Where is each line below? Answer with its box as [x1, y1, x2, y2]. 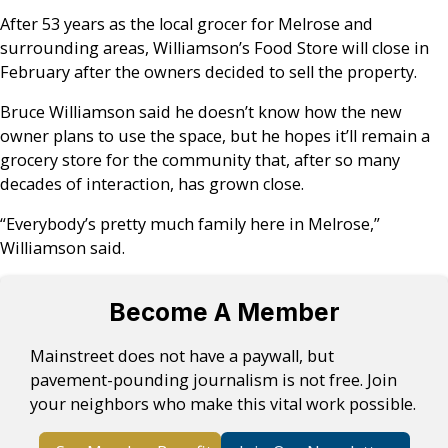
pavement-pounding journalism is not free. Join [30, 368, 398, 391]
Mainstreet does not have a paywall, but [30, 344, 335, 367]
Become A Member [108, 297, 340, 328]
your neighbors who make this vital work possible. [30, 392, 417, 415]
